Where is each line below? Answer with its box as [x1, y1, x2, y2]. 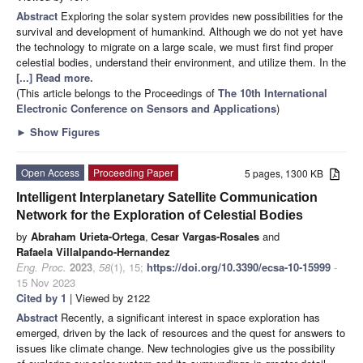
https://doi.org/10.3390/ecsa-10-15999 [147, 258, 331, 275]
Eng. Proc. [16, 258, 66, 275]
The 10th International [218, 84, 327, 100]
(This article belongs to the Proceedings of [16, 84, 218, 100]
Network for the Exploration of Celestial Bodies [16, 207, 303, 222]
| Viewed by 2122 [66, 289, 150, 305]
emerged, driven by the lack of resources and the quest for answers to [16, 324, 345, 340]
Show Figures [27, 123, 100, 139]
